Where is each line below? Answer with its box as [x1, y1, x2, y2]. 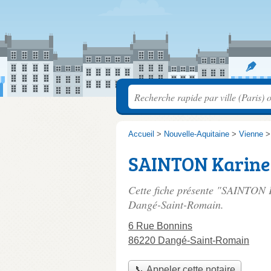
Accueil [128, 129, 154, 139]
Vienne [239, 129, 263, 139]
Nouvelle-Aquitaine [164, 129, 229, 139]
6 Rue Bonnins [128, 221, 192, 231]
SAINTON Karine [128, 151, 270, 177]
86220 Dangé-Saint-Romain [128, 235, 249, 246]
